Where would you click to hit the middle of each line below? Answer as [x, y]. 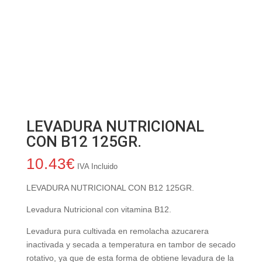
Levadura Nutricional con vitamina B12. [99, 210]
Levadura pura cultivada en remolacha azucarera [117, 231]
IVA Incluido [97, 167]
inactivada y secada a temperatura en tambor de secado [131, 245]
